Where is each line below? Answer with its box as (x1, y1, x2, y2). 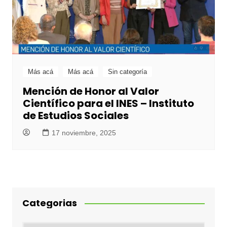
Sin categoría (107, 68, 147, 76)
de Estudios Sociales (22, 108, 129, 123)
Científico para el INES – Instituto (22, 96, 194, 111)
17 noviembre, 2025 (51, 129, 116, 137)
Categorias (22, 197, 77, 210)
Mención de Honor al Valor (22, 84, 159, 99)
